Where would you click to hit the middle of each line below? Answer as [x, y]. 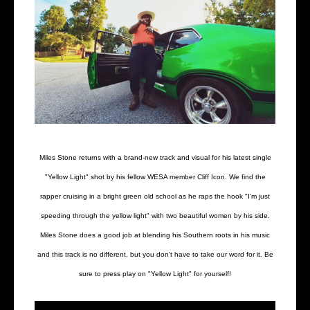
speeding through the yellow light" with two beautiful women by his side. [155, 215]
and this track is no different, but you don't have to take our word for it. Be [155, 254]
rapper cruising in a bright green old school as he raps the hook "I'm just [155, 196]
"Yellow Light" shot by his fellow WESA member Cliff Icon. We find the [155, 176]
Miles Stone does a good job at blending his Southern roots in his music [155, 235]
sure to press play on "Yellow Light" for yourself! [155, 273]
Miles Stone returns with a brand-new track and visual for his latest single [155, 157]
